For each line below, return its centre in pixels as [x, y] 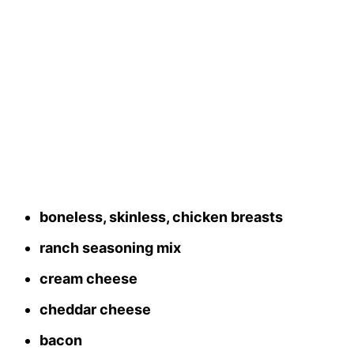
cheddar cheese [95, 309]
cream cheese [88, 278]
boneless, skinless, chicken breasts [161, 217]
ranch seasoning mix [110, 247]
